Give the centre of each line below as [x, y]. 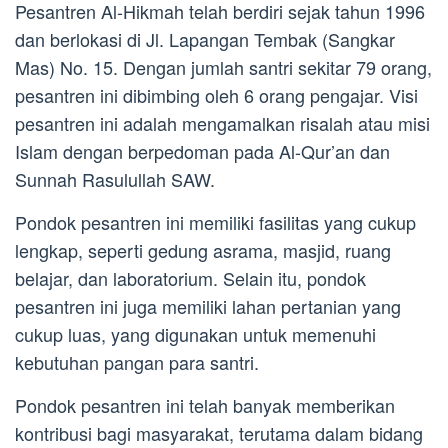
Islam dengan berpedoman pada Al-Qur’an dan [202, 150]
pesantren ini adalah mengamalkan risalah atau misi [222, 122]
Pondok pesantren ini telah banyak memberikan [205, 404]
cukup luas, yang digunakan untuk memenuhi [195, 333]
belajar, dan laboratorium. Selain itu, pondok [190, 277]
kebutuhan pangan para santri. [137, 361]
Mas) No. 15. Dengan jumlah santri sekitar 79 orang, [223, 66]
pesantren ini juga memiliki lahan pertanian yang [208, 305]
